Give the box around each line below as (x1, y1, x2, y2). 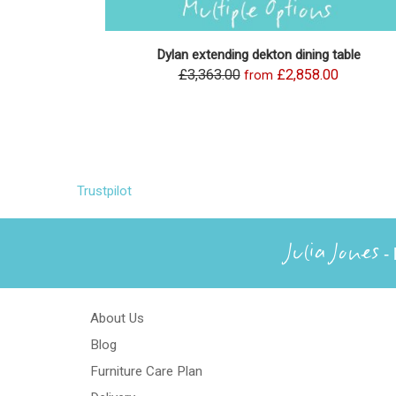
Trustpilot (77, 183, 132, 200)
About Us (90, 310, 144, 327)
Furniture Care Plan (90, 363, 202, 380)
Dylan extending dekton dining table (156, 47, 361, 64)
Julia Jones (286, 238, 379, 269)
